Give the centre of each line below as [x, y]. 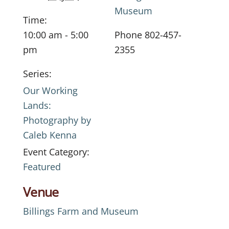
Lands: [37, 105]
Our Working [50, 90]
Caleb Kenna [50, 135]
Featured [42, 167]
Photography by [57, 120]
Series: [37, 74]
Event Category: [56, 152]
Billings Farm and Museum [81, 211]
